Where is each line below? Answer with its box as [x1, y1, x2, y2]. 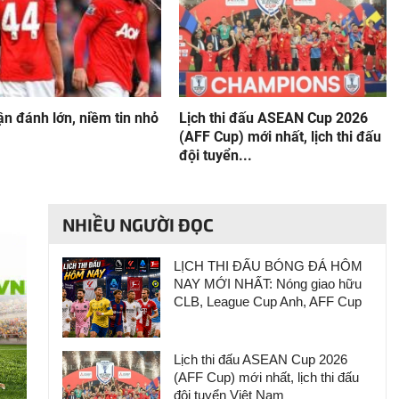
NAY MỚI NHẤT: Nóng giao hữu [174, 275, 362, 291]
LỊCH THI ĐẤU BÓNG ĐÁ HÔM [174, 257, 362, 273]
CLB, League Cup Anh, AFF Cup [174, 293, 362, 309]
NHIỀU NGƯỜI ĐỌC [62, 213, 214, 235]
